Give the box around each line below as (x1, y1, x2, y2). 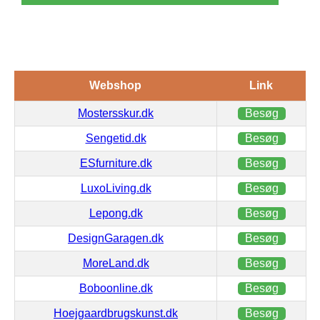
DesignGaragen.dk (68, 231, 164, 244)
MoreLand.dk (82, 256, 149, 269)
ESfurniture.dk (79, 156, 152, 169)
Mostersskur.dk (78, 106, 154, 119)
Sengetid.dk (85, 131, 146, 144)
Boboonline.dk (79, 281, 153, 294)
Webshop (89, 79, 141, 91)
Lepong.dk (89, 206, 143, 219)
